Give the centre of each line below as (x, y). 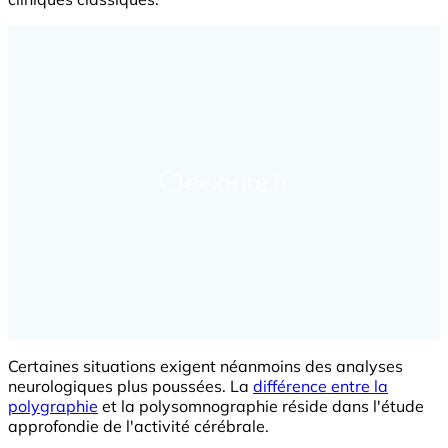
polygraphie (53, 406)
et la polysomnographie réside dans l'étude (261, 406)
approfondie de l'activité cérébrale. (140, 426)
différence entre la (320, 386)
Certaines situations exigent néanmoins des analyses (205, 366)
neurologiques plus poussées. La (130, 386)
